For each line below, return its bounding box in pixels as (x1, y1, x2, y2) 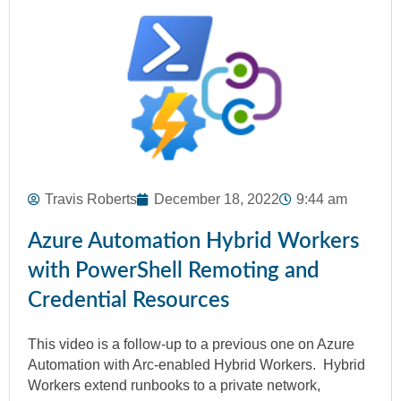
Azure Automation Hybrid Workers (28, 231, 359, 253)
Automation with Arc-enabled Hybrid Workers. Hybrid (28, 357, 365, 373)
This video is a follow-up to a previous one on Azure (28, 337, 354, 353)
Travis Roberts (45, 192, 137, 208)
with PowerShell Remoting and (28, 260, 320, 283)
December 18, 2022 (154, 192, 279, 208)
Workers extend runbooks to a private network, (28, 378, 320, 394)
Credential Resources (28, 290, 229, 312)
